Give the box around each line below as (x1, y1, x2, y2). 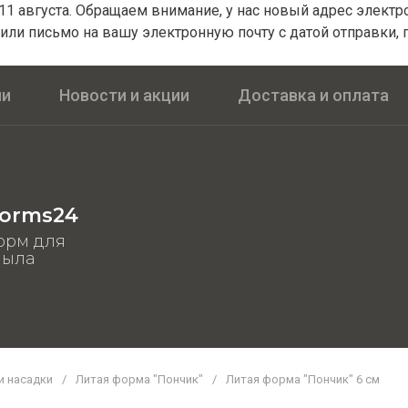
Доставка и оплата (238, 86, 389, 105)
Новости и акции (59, 86, 189, 105)
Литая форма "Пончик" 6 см (226, 372, 380, 386)
